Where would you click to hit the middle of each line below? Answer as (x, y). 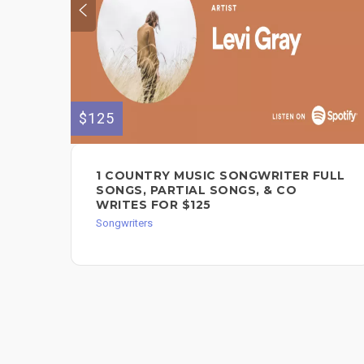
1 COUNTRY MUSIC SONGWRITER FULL (221, 176)
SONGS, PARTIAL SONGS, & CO (196, 191)
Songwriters (124, 223)
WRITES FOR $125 (154, 205)
